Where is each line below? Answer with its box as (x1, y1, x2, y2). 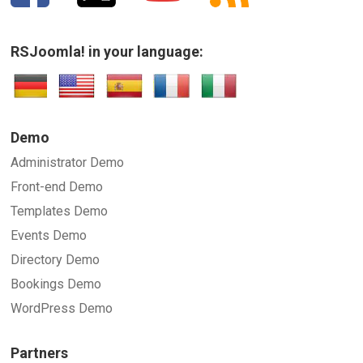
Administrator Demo (11, 155, 125, 170)
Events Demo (11, 228, 88, 243)
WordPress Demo (11, 301, 113, 316)
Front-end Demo (11, 179, 104, 194)
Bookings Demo (11, 276, 102, 292)
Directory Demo (11, 252, 100, 267)
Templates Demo (11, 203, 109, 219)
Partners (11, 344, 69, 361)
